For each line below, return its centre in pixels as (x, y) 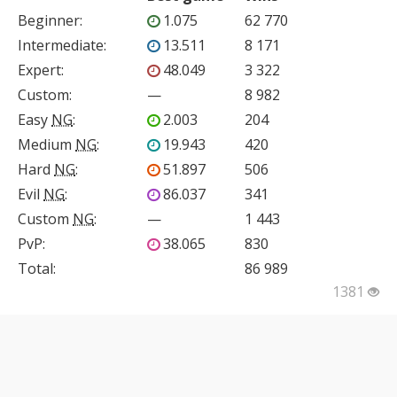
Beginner (49, 21)
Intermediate (61, 46)
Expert (39, 70)
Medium (47, 145)
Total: (37, 269)
